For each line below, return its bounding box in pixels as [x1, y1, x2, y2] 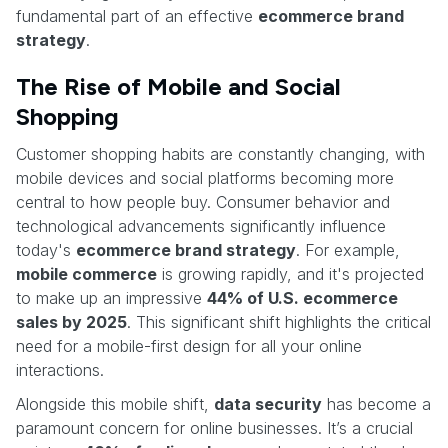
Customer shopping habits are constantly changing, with [16, 143, 425, 164]
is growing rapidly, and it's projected [157, 263, 424, 284]
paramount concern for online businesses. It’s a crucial [16, 417, 413, 438]
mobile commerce [16, 263, 157, 284]
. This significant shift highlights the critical [127, 311, 431, 332]
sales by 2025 [16, 311, 127, 332]
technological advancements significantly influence [16, 215, 386, 236]
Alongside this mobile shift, [16, 393, 214, 414]
